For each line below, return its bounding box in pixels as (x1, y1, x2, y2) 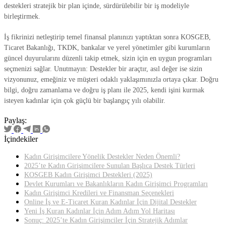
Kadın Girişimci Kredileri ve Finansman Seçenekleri (24, 189, 174, 197)
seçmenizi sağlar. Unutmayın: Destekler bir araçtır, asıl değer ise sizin (4, 65, 202, 73)
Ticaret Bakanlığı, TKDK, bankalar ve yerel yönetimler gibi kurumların (4, 43, 210, 51)
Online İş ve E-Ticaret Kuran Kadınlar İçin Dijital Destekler (24, 198, 197, 206)
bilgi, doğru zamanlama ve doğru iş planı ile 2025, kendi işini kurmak (4, 86, 204, 94)
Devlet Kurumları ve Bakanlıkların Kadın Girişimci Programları (24, 180, 208, 188)
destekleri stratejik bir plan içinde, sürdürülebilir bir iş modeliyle (4, 2, 189, 10)
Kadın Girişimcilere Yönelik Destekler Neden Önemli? (24, 152, 180, 160)
